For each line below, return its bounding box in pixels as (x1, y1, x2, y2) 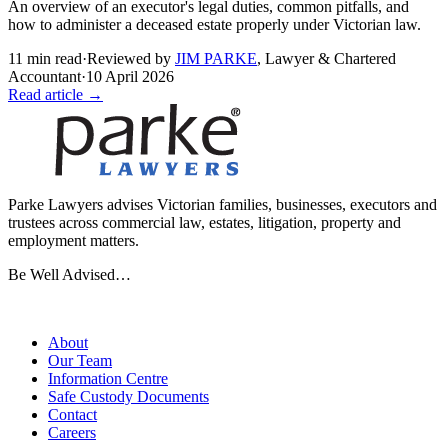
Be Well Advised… (8, 266, 131, 284)
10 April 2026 (86, 68, 174, 86)
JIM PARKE (175, 50, 257, 68)
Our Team (48, 352, 112, 370)
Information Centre (48, 370, 168, 388)
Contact (48, 406, 97, 424)
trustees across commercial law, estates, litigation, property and (8, 214, 401, 232)
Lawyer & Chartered (265, 50, 396, 68)
